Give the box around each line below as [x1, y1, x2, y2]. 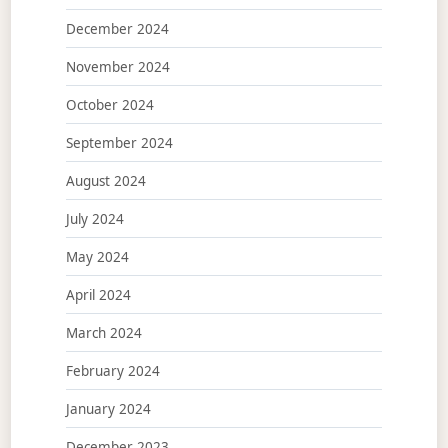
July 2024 [65, 209, 124, 228]
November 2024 [65, 57, 170, 76]
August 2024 [65, 171, 146, 190]
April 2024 [65, 285, 131, 304]
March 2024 [65, 323, 142, 342]
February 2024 [65, 361, 160, 380]
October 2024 [65, 95, 154, 114]
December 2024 [65, 19, 169, 38]
